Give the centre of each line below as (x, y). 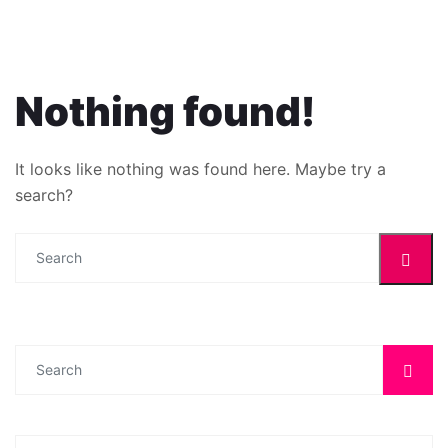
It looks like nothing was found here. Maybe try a (200, 168)
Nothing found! (165, 111)
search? (44, 194)
